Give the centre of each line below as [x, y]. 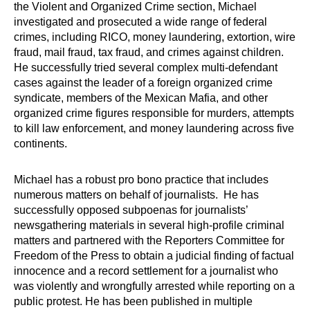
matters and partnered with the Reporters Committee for [149, 241]
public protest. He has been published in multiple [133, 302]
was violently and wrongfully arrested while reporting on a [154, 286]
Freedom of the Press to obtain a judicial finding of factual [154, 256]
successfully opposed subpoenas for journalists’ [131, 210]
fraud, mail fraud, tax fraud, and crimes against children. [150, 53]
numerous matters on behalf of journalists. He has [136, 195]
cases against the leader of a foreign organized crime [143, 83]
